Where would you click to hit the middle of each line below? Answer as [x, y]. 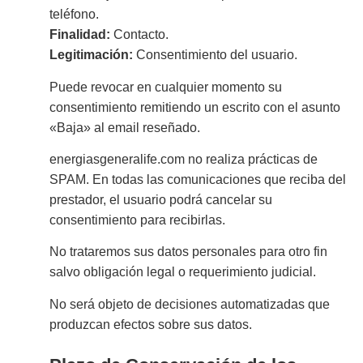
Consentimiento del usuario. [216, 55]
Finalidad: [80, 35]
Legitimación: [92, 55]
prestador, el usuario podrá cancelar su [161, 200]
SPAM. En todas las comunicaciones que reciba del [198, 180]
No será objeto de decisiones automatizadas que [190, 304]
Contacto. [140, 35]
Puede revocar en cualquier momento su [166, 87]
